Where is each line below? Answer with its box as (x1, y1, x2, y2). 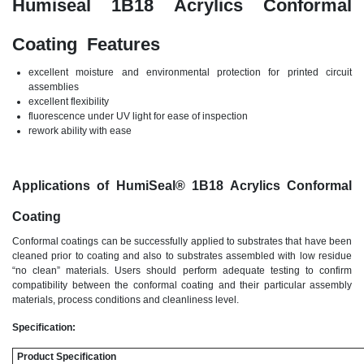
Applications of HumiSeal (12, 179, 175, 193)
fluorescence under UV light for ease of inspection (28, 110, 248, 123)
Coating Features (12, 34, 160, 55)
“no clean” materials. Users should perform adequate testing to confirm (12, 265, 352, 277)
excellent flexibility (28, 96, 109, 108)
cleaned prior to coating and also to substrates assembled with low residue (12, 250, 352, 262)
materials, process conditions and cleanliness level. (12, 294, 241, 306)
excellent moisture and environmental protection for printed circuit (28, 67, 352, 79)
